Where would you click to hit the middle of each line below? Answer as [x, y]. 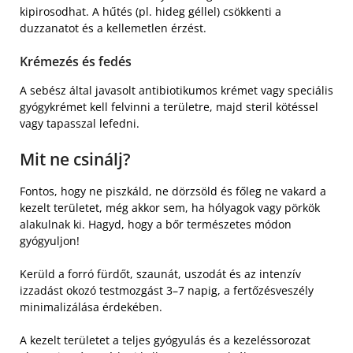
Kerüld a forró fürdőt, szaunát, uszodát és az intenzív [160, 273]
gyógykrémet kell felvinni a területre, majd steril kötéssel [169, 106]
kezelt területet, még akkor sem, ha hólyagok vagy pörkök [170, 207]
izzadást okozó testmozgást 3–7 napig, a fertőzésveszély [167, 290]
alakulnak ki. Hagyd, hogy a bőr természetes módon [156, 224]
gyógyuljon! [50, 240]
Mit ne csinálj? [75, 159]
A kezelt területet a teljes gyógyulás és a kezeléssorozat [165, 340]
